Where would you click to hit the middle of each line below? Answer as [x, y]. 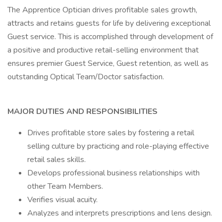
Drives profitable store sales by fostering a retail [111, 133]
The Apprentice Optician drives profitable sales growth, [102, 10]
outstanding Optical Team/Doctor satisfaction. [86, 77]
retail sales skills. [56, 160]
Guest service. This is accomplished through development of [110, 37]
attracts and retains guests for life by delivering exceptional [109, 23]
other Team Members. [65, 186]
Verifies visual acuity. [62, 200]
